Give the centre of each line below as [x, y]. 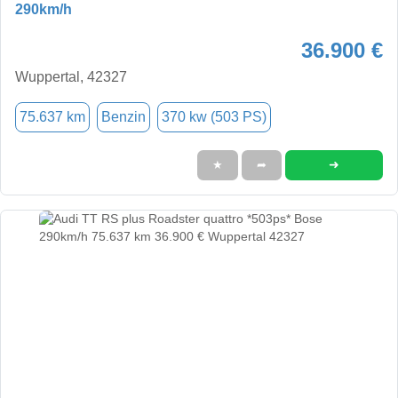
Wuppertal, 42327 [71, 76]
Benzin [123, 116]
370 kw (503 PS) [214, 116]
